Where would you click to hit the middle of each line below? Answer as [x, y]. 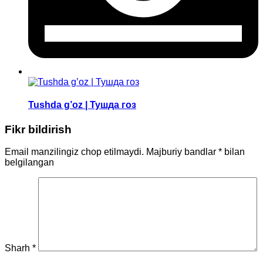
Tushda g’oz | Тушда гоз [82, 105]
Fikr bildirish [38, 129]
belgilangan [29, 163]
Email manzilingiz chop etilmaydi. [74, 152]
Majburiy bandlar [182, 152]
